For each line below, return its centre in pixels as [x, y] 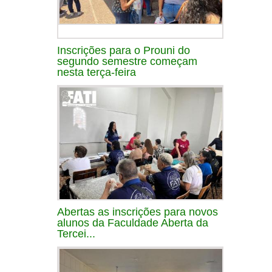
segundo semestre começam [127, 61]
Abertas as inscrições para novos [138, 212]
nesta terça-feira [97, 72]
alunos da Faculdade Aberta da [133, 223]
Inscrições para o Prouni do [124, 50]
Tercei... [76, 233]
